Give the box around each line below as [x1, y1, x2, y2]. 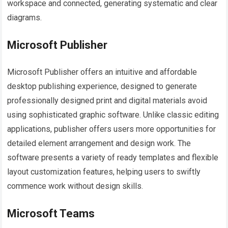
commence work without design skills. [7, 181, 144, 191]
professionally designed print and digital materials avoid [7, 95, 208, 105]
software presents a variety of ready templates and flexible [7, 152, 219, 162]
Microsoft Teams [7, 207, 95, 220]
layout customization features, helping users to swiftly [7, 166, 201, 177]
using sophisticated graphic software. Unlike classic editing [7, 109, 219, 120]
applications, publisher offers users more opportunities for [7, 124, 216, 134]
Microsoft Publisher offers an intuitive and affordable [7, 67, 197, 77]
